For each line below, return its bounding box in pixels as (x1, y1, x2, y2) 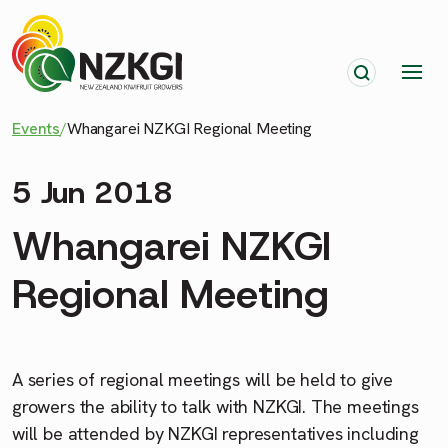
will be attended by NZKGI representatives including (12, 421, 419, 445)
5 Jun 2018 (12, 172, 174, 212)
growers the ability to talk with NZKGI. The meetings (12, 394, 419, 418)
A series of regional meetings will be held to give (12, 367, 394, 391)
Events (12, 117, 61, 139)
